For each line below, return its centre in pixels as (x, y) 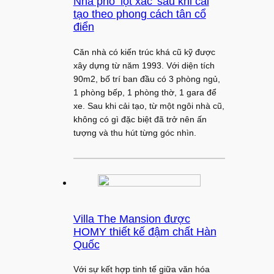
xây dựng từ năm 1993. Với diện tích (144, 65)
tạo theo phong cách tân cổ (139, 14)
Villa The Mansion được (131, 219)
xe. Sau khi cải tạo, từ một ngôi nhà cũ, (149, 106)
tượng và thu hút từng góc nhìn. (135, 132)
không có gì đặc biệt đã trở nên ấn (140, 119)
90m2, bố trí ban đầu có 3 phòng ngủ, (146, 79)
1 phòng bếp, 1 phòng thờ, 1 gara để (145, 92)
